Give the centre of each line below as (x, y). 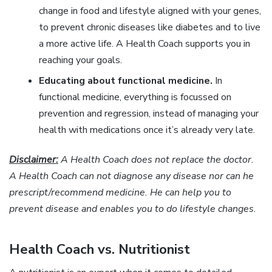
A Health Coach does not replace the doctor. (156, 160)
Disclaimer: (34, 160)
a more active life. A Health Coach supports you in (144, 43)
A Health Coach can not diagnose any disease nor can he (131, 176)
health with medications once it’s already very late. (147, 130)
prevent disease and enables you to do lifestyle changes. (133, 209)
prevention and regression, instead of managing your (148, 113)
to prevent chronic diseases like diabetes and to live (149, 27)
